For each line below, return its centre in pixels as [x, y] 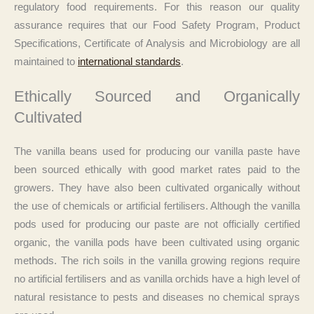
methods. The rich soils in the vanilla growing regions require [157, 260]
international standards [129, 62]
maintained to [46, 62]
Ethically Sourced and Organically [157, 96]
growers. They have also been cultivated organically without [157, 187]
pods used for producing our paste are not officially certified [157, 224]
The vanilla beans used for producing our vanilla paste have [157, 151]
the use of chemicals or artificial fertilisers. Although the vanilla [157, 206]
